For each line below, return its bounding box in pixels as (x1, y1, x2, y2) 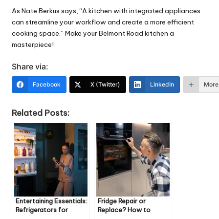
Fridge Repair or (98, 197, 146, 205)
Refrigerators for (16, 205, 68, 214)
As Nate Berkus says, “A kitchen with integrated (12, 6, 165, 15)
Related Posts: (12, 107, 69, 118)
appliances (165, 6, 200, 15)
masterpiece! (12, 40, 54, 49)
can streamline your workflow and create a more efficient (12, 17, 194, 26)
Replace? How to (98, 205, 151, 214)
